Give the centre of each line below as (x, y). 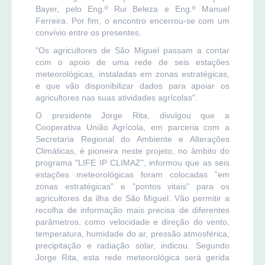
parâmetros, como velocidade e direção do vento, (132, 222)
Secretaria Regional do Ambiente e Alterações (132, 139)
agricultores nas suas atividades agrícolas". (117, 97)
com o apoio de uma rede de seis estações (132, 62)
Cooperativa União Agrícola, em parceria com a (132, 127)
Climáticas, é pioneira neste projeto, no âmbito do (132, 151)
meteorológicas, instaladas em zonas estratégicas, (132, 74)
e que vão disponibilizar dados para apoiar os (132, 85)
